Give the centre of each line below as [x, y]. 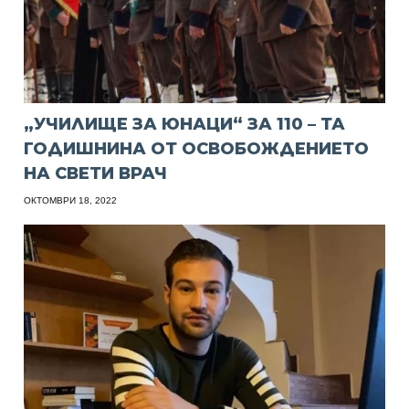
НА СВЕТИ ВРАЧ [96, 173]
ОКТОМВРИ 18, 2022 [71, 200]
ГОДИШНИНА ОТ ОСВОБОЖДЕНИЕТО [197, 148]
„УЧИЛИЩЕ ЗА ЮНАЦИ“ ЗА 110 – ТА [185, 124]
